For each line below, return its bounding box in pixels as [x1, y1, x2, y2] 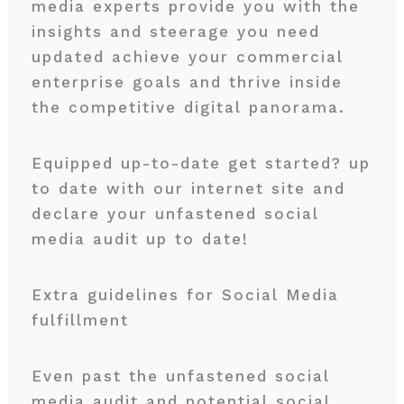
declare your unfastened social [31, 205, 319, 223]
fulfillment [31, 311, 136, 329]
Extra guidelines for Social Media [31, 286, 339, 304]
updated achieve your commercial [31, 48, 344, 66]
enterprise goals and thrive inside [31, 73, 343, 91]
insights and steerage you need [31, 23, 320, 41]
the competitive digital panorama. [31, 98, 353, 116]
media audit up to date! [31, 230, 256, 248]
